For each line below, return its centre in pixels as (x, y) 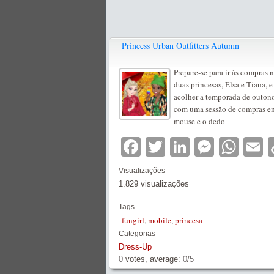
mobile (160, 220)
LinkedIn (227, 147)
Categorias (137, 234)
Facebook (184, 147)
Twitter (194, 147)
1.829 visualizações (154, 184)
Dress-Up (135, 247)
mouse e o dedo (199, 121)
